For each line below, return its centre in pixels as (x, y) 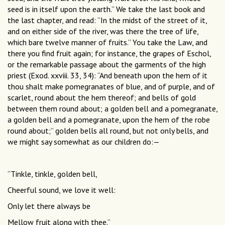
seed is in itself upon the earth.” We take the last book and (106, 9)
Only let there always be (49, 206)
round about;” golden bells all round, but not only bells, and (108, 131)
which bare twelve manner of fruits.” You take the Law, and (107, 42)
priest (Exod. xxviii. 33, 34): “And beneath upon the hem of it (107, 76)
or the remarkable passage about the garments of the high (107, 65)
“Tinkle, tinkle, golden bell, (52, 174)
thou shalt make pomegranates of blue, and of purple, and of (111, 87)
